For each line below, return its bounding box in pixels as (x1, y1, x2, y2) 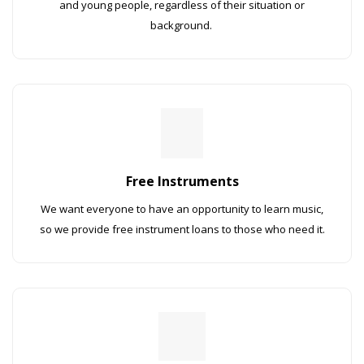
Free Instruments (125, 171, 239, 190)
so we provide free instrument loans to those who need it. (39, 221, 325, 236)
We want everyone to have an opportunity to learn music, (41, 201, 323, 216)
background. (149, 17, 214, 32)
